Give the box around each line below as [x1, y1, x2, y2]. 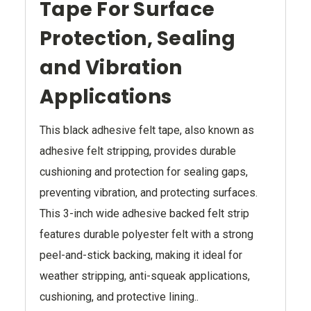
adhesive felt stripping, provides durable [40, 144, 236, 158]
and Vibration [40, 54, 183, 81]
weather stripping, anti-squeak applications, [40, 269, 250, 283]
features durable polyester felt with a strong [40, 228, 253, 241]
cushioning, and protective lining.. [40, 290, 199, 303]
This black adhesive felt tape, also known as [40, 124, 254, 137]
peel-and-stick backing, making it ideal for [40, 249, 242, 262]
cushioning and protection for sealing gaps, [40, 165, 248, 178]
